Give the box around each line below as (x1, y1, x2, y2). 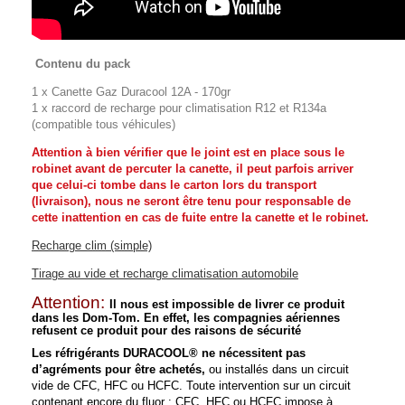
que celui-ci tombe (32, 178, 139, 193)
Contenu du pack (35, 57, 130, 71)
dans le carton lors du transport (139, 178, 316, 193)
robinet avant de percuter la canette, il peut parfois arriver (32, 162, 353, 176)
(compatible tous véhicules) (32, 118, 175, 132)
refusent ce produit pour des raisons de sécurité (32, 324, 301, 338)
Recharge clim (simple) (32, 239, 152, 253)
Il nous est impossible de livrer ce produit (109, 297, 344, 312)
